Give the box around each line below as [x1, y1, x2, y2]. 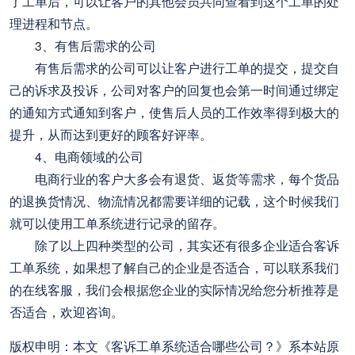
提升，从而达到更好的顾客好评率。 [10, 125, 213, 143]
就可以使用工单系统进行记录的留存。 [10, 214, 226, 232]
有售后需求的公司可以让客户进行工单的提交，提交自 [10, 59, 340, 77]
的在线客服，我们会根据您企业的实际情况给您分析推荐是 [10, 281, 340, 299]
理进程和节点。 [10, 14, 99, 32]
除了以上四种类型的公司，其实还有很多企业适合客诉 [10, 236, 340, 254]
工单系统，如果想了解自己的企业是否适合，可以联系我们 [10, 258, 340, 277]
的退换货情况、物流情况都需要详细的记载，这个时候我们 [10, 192, 340, 210]
